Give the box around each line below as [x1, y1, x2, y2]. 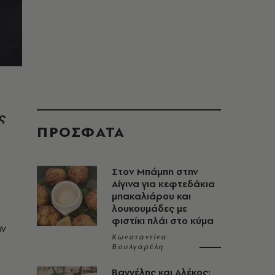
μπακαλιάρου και [112, 190, 191, 203]
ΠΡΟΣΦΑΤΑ [37, 122, 125, 142]
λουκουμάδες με [112, 202, 187, 215]
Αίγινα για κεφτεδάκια [112, 177, 215, 190]
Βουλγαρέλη [112, 242, 164, 252]
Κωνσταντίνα [112, 232, 167, 242]
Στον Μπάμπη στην [112, 165, 198, 178]
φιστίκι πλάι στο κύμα [112, 214, 214, 227]
